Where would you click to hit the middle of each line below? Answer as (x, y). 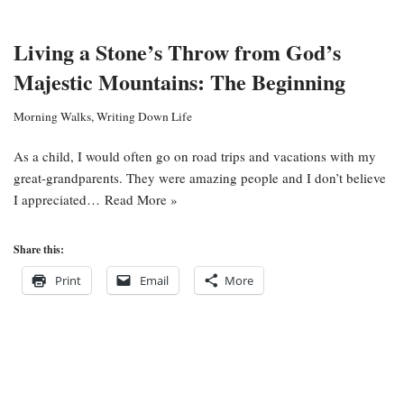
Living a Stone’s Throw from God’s (177, 52)
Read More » (141, 199)
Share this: (39, 249)
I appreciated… (59, 199)
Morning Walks (52, 116)
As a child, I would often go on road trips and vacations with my (195, 156)
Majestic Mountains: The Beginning (179, 82)
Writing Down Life (144, 116)
